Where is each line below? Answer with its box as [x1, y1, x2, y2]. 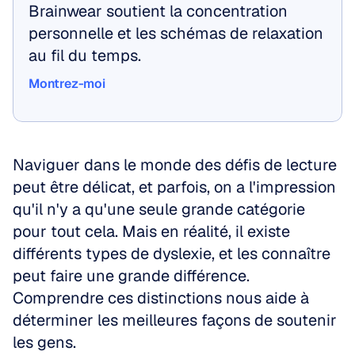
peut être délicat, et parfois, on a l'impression [13, 177, 336, 197]
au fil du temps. [29, 45, 141, 66]
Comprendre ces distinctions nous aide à [13, 288, 309, 308]
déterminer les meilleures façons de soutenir [13, 310, 337, 330]
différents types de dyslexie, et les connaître [13, 243, 330, 264]
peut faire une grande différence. [13, 265, 250, 286]
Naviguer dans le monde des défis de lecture [13, 155, 337, 175]
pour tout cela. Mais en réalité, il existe [13, 221, 290, 242]
